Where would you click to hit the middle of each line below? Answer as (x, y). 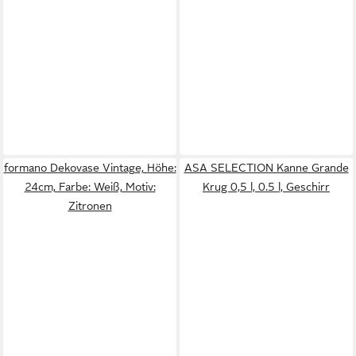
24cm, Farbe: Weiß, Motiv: (90, 187)
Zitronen (90, 206)
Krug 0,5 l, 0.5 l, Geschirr (266, 187)
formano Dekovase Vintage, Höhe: (90, 168)
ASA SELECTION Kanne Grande (266, 168)
